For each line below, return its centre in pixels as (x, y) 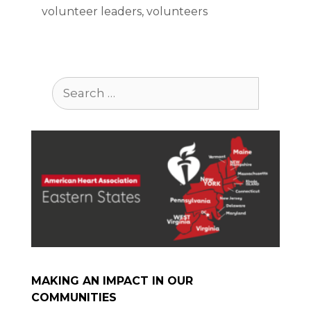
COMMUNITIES (74, 298)
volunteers (177, 11)
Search (71, 84)
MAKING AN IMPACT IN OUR (112, 281)
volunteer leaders (92, 11)
